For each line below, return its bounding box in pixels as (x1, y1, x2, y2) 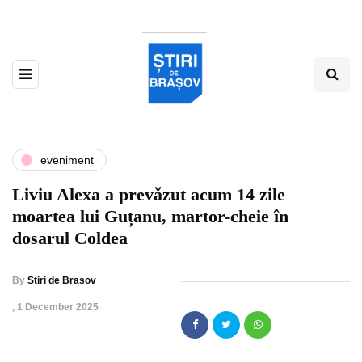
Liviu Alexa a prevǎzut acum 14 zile (12, 184, 285, 205)
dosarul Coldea (12, 228, 128, 249)
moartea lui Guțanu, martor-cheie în (12, 206, 288, 227)
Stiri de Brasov (27, 275, 96, 287)
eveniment (40, 153, 94, 166)
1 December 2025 (17, 301, 99, 314)
